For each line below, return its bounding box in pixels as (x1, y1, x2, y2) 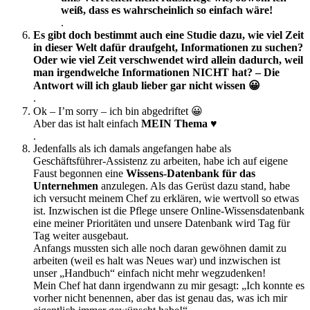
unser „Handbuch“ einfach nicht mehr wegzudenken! (33, 267, 266, 279)
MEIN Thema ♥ (141, 118, 217, 129)
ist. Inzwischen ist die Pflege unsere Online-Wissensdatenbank (33, 205, 304, 217)
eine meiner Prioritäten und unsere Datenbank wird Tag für (33, 217, 290, 229)
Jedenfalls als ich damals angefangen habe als (33, 143, 231, 154)
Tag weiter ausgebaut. (33, 230, 129, 241)
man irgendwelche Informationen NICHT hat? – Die (33, 66, 280, 78)
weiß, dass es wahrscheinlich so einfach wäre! (61, 4, 273, 16)
